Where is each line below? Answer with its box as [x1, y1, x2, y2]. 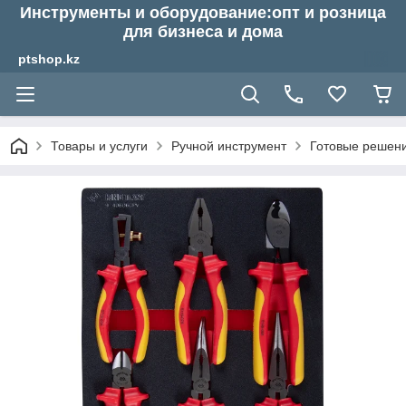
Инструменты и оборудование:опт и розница [20, 4, 386, 22]
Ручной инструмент [171, 139, 286, 153]
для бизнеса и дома [123, 23, 283, 41]
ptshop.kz [18, 52, 80, 66]
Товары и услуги [51, 139, 148, 153]
